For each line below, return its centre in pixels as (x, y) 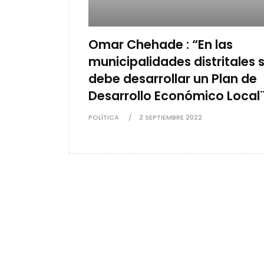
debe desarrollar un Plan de (173, 79)
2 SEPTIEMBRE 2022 (171, 118)
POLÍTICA (104, 118)
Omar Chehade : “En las (161, 45)
